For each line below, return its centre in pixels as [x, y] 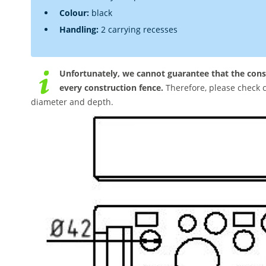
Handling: [79, 29]
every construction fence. [111, 88]
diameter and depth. [72, 102]
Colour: [74, 13]
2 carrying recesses [138, 29]
